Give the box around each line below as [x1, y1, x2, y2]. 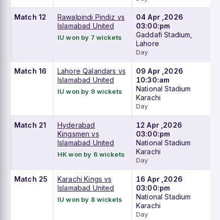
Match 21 [14, 121, 47, 130]
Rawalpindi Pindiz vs [57, 13, 125, 22]
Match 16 [14, 67, 47, 76]
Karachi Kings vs [57, 175, 112, 184]
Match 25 [14, 175, 48, 184]
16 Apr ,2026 [136, 175, 183, 184]
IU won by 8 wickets [57, 195, 122, 204]
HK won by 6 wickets [57, 150, 125, 159]
